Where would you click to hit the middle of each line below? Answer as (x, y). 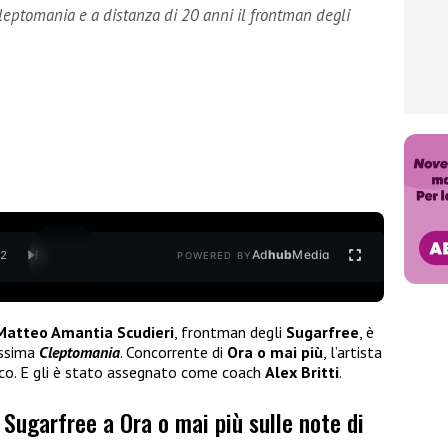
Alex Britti (302, 371)
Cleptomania (79, 351)
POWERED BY (214, 256)
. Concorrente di (173, 351)
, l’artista (352, 351)
